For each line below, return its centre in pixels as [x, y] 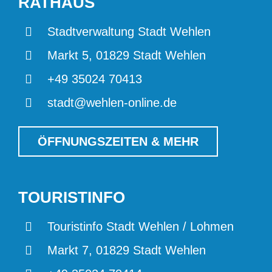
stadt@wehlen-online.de [112, 102]
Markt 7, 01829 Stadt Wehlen [126, 250]
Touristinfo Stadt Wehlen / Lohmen [140, 226]
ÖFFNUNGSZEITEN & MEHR [118, 142]
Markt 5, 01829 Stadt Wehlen [126, 55]
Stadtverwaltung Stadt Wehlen [129, 31]
